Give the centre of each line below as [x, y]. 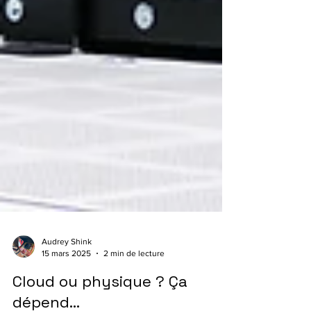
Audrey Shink [67, 261]
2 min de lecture [134, 272]
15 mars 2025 [66, 272]
